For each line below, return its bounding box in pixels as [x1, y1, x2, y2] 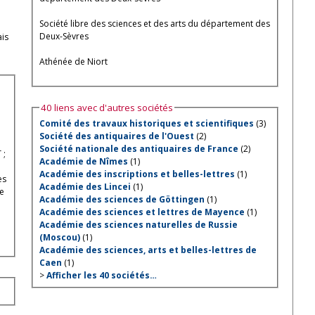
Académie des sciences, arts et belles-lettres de [39, 243, 257, 256]
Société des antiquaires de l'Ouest [39, 129, 194, 142]
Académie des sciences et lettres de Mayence [39, 205, 245, 218]
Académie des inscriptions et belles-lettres [39, 167, 235, 180]
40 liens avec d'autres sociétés [40, 101, 173, 115]
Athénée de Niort [39, 55, 108, 67]
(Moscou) [39, 231, 80, 243]
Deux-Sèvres [39, 30, 89, 42]
